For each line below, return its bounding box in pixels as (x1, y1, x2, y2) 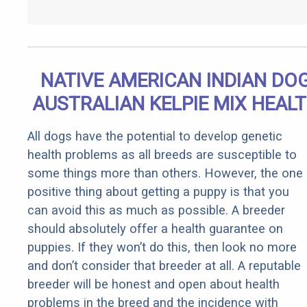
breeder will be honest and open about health (27, 277, 280, 292)
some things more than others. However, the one (27, 166, 303, 181)
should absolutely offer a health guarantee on (27, 221, 283, 236)
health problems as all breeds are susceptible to (27, 147, 297, 162)
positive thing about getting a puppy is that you (27, 184, 289, 199)
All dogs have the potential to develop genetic (27, 129, 282, 144)
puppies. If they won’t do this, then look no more (27, 240, 297, 255)
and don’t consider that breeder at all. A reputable (27, 258, 301, 273)
